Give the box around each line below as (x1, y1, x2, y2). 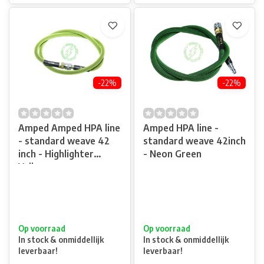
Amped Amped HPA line (18, 122, 120, 134)
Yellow (18, 161, 47, 173)
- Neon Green (143, 148, 202, 160)
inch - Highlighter (18, 148, 94, 160)
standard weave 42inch (143, 135, 246, 147)
